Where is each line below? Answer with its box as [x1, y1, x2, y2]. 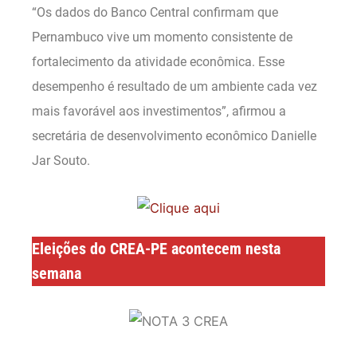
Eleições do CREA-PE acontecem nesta [32, 239, 280, 259]
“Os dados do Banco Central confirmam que [32, 4, 278, 20]
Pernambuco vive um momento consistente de [32, 29, 292, 45]
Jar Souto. [32, 152, 90, 168]
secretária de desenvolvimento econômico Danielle [32, 127, 316, 143]
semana [32, 264, 81, 284]
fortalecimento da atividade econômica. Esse [32, 53, 284, 69]
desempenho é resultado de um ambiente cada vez [32, 78, 317, 94]
